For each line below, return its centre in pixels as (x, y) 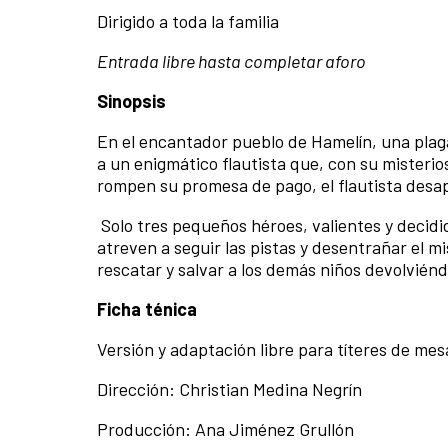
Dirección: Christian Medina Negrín (229, 388)
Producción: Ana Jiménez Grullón (225, 428)
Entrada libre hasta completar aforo (231, 60)
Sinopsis (131, 100)
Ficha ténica (147, 308)
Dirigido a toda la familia (188, 20)
